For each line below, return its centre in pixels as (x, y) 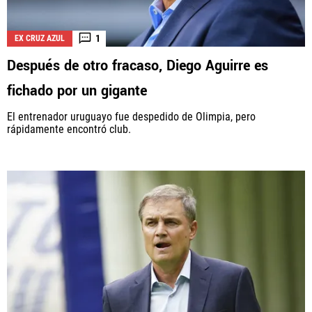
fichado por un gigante (77, 91)
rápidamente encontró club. (69, 129)
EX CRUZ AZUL (40, 38)
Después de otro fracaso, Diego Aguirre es (138, 65)
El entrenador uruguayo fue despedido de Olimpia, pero (131, 116)
